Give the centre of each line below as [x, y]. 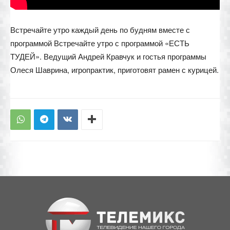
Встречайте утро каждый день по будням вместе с [100, 29]
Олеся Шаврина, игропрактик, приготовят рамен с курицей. [114, 69]
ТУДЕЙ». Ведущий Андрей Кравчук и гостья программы [108, 56]
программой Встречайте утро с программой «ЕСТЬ [100, 43]
